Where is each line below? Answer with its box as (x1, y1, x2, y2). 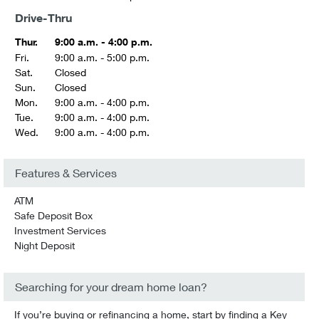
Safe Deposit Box (14, 209, 93, 221)
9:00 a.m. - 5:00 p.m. (55, 51, 150, 63)
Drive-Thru (15, 11, 72, 25)
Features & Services (15, 166, 117, 179)
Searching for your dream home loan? (15, 280, 207, 293)
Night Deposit (14, 239, 75, 251)
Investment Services (14, 224, 106, 236)
